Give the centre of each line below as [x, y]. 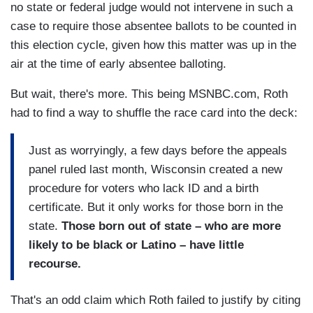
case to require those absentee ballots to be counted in [153, 27]
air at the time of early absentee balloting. [120, 64]
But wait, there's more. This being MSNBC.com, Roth [149, 94]
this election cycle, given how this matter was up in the [153, 45]
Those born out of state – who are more [171, 226]
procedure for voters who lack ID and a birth [144, 188]
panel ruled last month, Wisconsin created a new [155, 169]
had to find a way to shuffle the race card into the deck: [154, 113]
